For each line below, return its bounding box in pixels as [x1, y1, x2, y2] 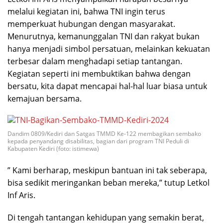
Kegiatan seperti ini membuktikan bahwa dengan [7, 68, 191, 80]
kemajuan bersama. [7, 93, 82, 105]
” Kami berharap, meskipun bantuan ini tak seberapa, [7, 164, 207, 176]
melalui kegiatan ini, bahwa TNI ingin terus [7, 6, 165, 17]
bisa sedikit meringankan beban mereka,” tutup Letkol [7, 177, 210, 188]
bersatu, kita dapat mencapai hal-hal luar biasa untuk [7, 81, 207, 92]
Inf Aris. [7, 189, 35, 201]
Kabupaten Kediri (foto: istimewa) [7, 144, 99, 153]
